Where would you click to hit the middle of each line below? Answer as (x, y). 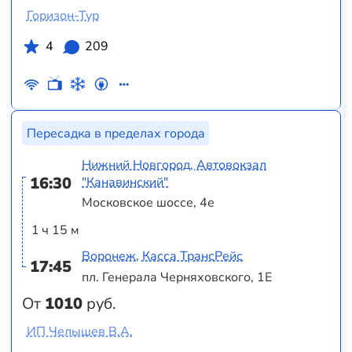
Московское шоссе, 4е (148, 203)
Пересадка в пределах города (115, 133)
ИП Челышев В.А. (79, 331)
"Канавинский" (125, 182)
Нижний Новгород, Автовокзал (174, 165)
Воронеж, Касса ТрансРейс (163, 257)
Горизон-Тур (62, 16)
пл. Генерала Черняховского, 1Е (177, 277)
